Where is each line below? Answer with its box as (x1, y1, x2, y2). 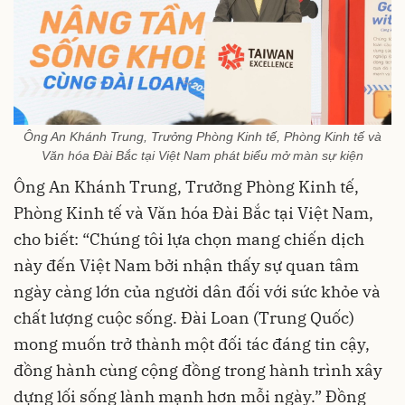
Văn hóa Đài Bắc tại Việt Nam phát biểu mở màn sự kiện (42, 148, 363, 164)
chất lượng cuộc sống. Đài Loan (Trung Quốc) (14, 307, 354, 329)
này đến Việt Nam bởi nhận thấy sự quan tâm (14, 255, 359, 277)
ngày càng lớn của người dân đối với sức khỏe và (14, 281, 381, 303)
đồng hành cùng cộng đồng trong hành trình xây (14, 360, 382, 381)
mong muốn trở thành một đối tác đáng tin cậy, (14, 334, 370, 355)
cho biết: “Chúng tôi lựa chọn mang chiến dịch (14, 229, 364, 250)
